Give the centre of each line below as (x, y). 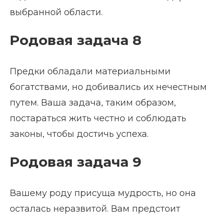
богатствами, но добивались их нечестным (108, 87)
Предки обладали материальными (90, 72)
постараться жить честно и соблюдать (98, 119)
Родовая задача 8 (76, 40)
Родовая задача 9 (76, 162)
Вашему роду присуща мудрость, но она (103, 193)
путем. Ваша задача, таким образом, (93, 103)
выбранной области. (56, 12)
